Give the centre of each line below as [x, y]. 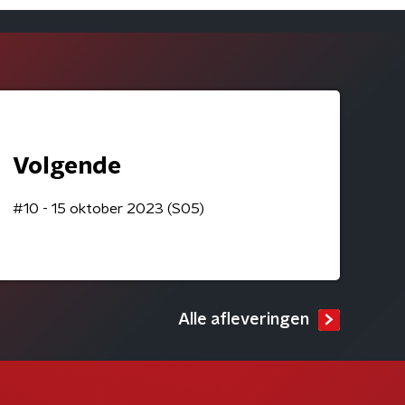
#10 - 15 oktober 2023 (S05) [108, 209]
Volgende [66, 166]
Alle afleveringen [244, 320]
